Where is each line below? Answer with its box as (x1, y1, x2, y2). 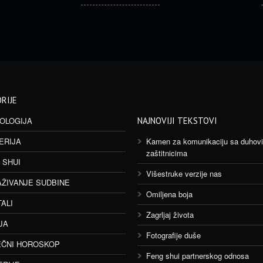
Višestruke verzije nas (146, 168, 222, 179)
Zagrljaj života (146, 209, 194, 220)
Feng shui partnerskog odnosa (146, 250, 249, 261)
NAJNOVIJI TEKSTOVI (137, 115, 217, 126)
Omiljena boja (146, 188, 193, 200)
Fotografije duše (146, 230, 201, 241)
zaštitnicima (146, 147, 187, 159)
